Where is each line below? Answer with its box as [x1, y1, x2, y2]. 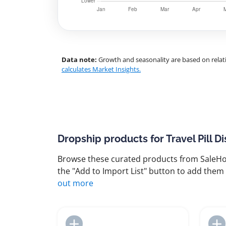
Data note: [62, 55, 97, 64]
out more [58, 178, 93, 189]
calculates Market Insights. [62, 65, 141, 74]
